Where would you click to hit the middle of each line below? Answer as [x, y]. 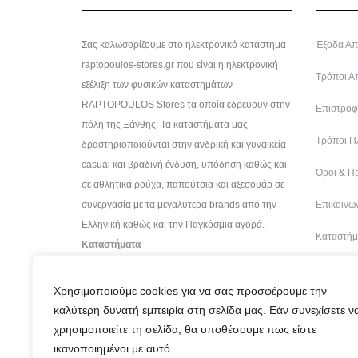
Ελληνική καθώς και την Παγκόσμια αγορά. [173, 224]
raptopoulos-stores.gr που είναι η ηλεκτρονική [180, 64]
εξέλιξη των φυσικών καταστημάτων [157, 84]
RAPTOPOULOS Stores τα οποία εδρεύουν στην [186, 104]
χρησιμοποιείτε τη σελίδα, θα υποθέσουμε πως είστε [185, 329]
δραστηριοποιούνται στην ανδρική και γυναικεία [184, 144]
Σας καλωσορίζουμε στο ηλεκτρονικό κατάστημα [184, 44]
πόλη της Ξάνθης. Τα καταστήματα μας [165, 124]
